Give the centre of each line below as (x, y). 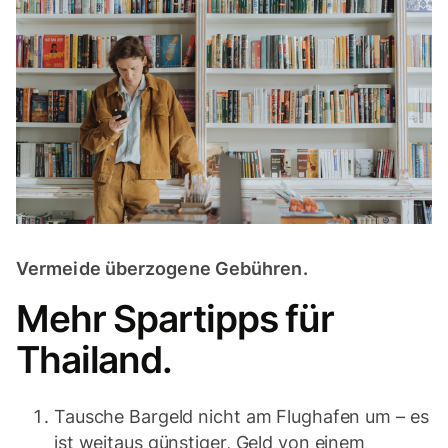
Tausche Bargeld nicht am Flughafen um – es (241, 417)
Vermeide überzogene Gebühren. (162, 269)
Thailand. (94, 360)
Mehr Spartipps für (175, 319)
